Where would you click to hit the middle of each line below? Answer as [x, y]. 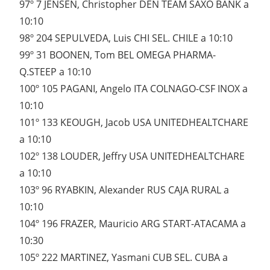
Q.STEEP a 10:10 [55, 72]
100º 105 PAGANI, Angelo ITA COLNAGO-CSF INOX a [133, 89]
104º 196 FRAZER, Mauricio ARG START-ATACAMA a [133, 224]
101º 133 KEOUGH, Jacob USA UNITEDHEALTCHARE [134, 123]
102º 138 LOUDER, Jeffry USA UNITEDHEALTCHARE [132, 156]
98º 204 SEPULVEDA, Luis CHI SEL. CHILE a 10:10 [126, 38]
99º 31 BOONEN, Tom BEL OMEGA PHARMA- [118, 55]
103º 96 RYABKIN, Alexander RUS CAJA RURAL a [124, 190]
